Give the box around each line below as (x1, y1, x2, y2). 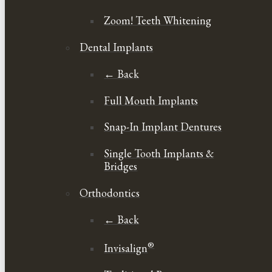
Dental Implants (80, 39, 154, 54)
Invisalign (104, 241, 148, 256)
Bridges (104, 159, 138, 174)
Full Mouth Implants (104, 93, 199, 107)
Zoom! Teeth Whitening (104, 13, 212, 28)
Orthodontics (80, 185, 140, 200)
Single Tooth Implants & (104, 146, 214, 161)
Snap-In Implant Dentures (104, 120, 222, 134)
